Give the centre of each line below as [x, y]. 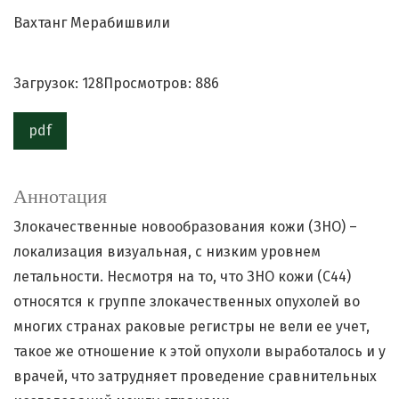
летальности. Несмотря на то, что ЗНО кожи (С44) [182, 277]
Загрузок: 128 [58, 84]
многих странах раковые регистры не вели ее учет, [191, 327]
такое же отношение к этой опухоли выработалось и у [199, 352]
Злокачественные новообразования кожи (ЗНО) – [185, 227]
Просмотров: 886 [161, 84]
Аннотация [60, 197]
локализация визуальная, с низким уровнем [167, 252]
